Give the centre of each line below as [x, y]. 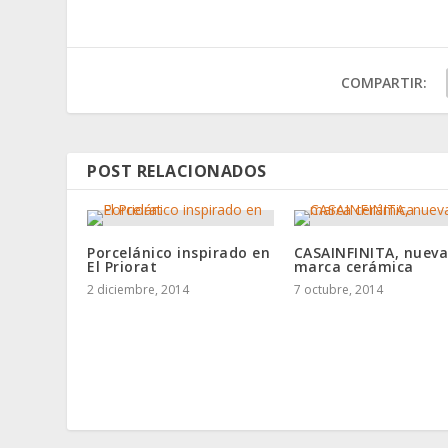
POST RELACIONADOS [177, 170]
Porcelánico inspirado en [179, 252]
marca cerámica [353, 266]
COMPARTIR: [383, 82]
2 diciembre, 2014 [138, 289]
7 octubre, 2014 [338, 289]
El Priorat [122, 266]
